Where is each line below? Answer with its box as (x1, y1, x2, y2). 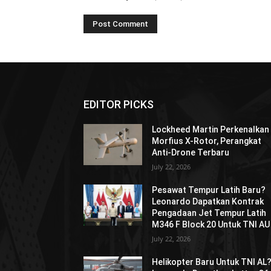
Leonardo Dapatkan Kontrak (152, 197, 264, 207)
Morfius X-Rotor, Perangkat (152, 136, 262, 146)
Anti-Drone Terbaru (152, 148, 230, 158)
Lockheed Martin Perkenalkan (152, 125, 270, 135)
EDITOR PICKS (83, 98, 154, 111)
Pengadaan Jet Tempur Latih (152, 208, 267, 218)
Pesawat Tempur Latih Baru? (152, 185, 266, 195)
